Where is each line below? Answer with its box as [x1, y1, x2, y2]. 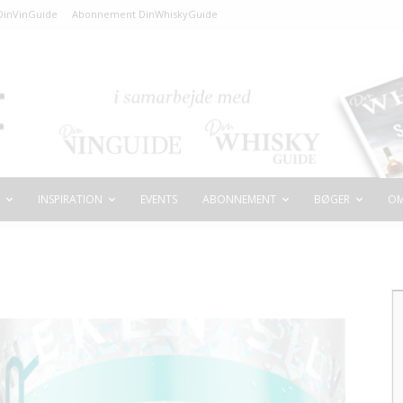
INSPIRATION [38, 192, 103, 208]
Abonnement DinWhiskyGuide [72, 7, 218, 22]
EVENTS [140, 192, 177, 208]
